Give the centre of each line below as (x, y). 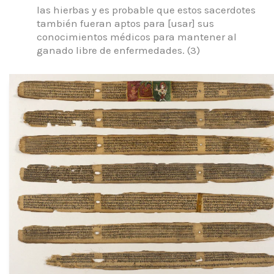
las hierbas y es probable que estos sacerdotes (146, 10)
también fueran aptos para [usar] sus (125, 24)
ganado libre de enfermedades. (111, 50)
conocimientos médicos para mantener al (137, 37)
